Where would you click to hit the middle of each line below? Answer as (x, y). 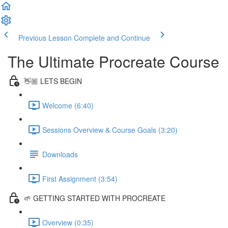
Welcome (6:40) (68, 105)
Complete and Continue (112, 38)
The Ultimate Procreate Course (113, 61)
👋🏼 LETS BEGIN (53, 81)
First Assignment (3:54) (80, 178)
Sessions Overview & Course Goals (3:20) (110, 130)
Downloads (60, 154)
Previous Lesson (45, 38)
